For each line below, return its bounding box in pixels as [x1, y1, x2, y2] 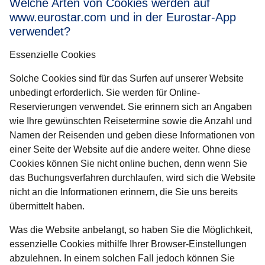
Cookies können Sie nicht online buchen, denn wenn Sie [9, 159, 247, 169]
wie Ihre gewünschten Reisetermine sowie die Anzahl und [9, 116, 252, 127]
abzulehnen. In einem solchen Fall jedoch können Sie [9, 253, 235, 264]
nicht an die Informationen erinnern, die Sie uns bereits [9, 187, 238, 198]
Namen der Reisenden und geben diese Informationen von [9, 130, 255, 141]
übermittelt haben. [9, 201, 85, 212]
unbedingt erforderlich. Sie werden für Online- [9, 88, 200, 98]
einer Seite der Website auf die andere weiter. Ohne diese [9, 144, 251, 155]
